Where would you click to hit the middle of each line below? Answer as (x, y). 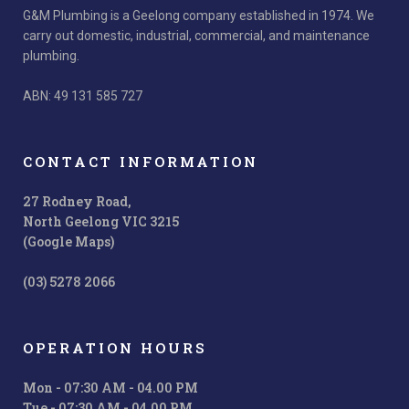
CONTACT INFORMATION (141, 161)
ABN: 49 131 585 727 (83, 95)
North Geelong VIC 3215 (101, 221)
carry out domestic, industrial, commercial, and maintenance (196, 35)
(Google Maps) (68, 241)
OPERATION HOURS (115, 347)
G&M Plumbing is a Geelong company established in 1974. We (199, 15)
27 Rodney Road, (77, 201)
